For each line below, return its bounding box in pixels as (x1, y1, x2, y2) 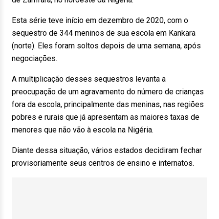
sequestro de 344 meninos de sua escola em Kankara (12, 28, 196, 38)
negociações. (12, 54, 57, 63)
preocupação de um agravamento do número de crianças (12, 87, 204, 96)
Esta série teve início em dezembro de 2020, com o (12, 16, 188, 25)
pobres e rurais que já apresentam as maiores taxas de (12, 112, 199, 122)
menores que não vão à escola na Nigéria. (12, 125, 153, 134)
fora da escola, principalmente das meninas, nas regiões (12, 100, 204, 109)
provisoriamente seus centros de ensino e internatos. (12, 158, 194, 168)
